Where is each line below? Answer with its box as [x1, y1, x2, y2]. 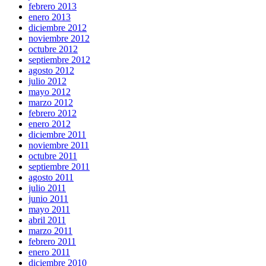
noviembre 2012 [28, 33, 90, 43]
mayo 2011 [28, 204, 70, 214]
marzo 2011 [28, 225, 72, 236]
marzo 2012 [28, 97, 73, 107]
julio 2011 [28, 182, 66, 193]
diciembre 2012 [28, 22, 87, 33]
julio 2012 [28, 75, 66, 86]
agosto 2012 [28, 65, 74, 75]
